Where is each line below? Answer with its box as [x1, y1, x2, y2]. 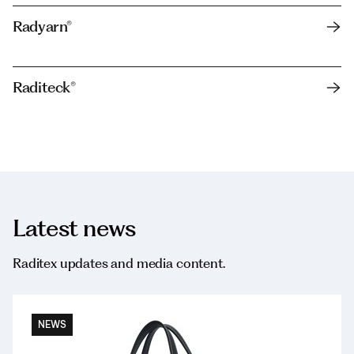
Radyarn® [13, 17, 73, 36]
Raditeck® [13, 77, 76, 96]
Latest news [13, 213, 136, 242]
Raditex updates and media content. [13, 254, 225, 271]
